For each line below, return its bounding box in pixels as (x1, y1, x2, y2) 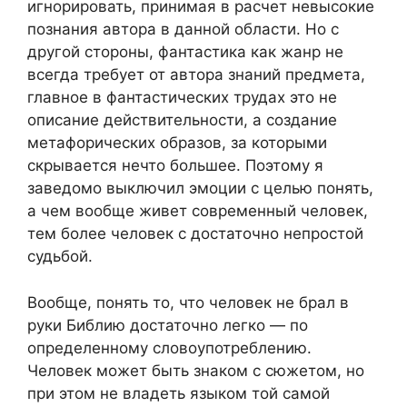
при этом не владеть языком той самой (27, 383, 330, 402)
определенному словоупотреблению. (27, 338, 312, 357)
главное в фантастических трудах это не (27, 88, 337, 107)
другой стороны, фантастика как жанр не (27, 43, 343, 62)
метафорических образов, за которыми (27, 134, 327, 153)
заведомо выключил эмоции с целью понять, (27, 179, 373, 198)
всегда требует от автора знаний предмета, (27, 65, 365, 84)
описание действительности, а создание (27, 111, 337, 130)
